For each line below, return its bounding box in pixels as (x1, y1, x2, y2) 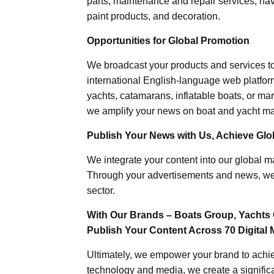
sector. (87, 185, 115, 196)
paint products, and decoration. (87, 10, 220, 21)
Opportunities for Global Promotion (87, 35, 250, 46)
